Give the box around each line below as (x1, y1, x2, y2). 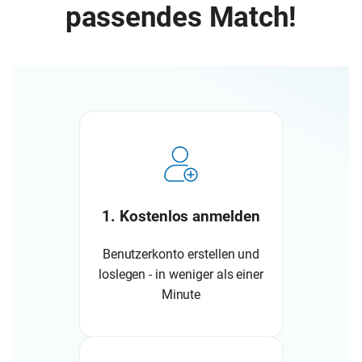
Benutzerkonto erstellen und (102, 246, 260, 262)
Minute (161, 286, 201, 302)
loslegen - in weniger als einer (98, 266, 264, 282)
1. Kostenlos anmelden (102, 207, 260, 225)
